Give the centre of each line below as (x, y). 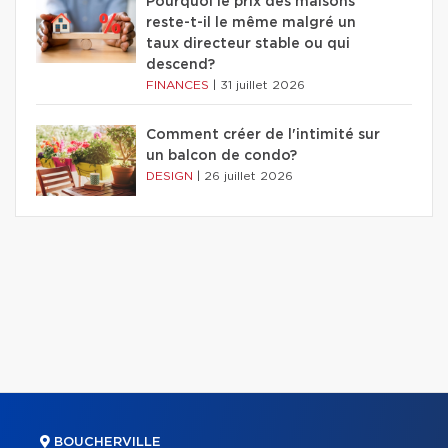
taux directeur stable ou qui (248, 43)
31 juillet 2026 (262, 84)
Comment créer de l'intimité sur (263, 134)
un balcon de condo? (221, 155)
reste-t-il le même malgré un (251, 22)
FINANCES (179, 84)
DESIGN (171, 175)
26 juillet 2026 (248, 175)
